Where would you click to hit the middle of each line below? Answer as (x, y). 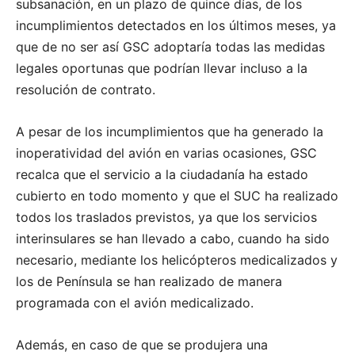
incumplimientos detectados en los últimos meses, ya (176, 26)
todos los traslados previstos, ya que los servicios (166, 218)
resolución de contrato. (86, 90)
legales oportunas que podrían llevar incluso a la (162, 69)
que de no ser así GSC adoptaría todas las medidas (170, 47)
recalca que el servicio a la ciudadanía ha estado (162, 175)
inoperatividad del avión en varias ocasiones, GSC (166, 153)
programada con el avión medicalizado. (135, 303)
